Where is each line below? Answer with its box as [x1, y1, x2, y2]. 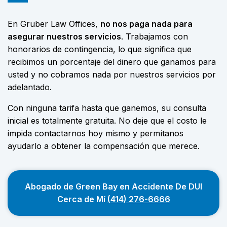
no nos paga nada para [100, 19, 193, 29]
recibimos [8, 57, 45, 67]
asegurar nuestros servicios [8, 31, 121, 42]
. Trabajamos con [121, 31, 188, 42]
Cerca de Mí [57, 194, 107, 204]
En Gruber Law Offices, [8, 19, 100, 29]
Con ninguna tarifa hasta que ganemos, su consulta [8, 103, 206, 113]
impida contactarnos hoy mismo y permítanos [8, 128, 183, 138]
